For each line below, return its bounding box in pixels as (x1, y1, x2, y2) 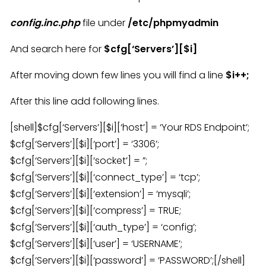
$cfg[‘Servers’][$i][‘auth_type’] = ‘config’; (10, 220, 197, 234)
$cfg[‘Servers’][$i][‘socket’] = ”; (10, 154, 147, 167)
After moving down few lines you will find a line (10, 68, 226, 82)
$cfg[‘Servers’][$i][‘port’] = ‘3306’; (10, 137, 159, 151)
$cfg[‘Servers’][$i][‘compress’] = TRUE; (10, 204, 181, 217)
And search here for (10, 42, 104, 56)
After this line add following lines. (10, 94, 159, 108)
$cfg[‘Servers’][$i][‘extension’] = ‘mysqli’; (10, 187, 191, 201)
